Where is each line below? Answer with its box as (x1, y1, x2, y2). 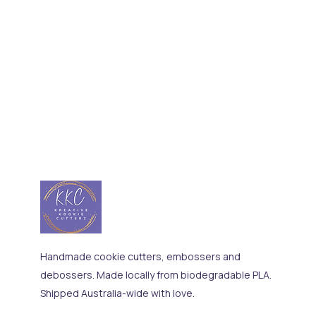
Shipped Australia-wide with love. (40, 286, 195, 300)
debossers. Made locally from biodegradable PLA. (40, 268, 272, 281)
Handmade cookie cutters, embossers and (40, 250, 241, 263)
